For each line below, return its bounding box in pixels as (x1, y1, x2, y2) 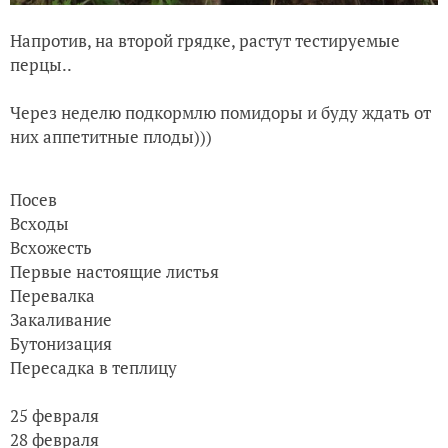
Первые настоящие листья (10, 259, 219, 283)
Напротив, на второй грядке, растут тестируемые (10, 28, 400, 52)
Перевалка (10, 283, 95, 307)
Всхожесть (10, 235, 92, 259)
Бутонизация (10, 331, 112, 355)
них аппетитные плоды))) (10, 124, 212, 148)
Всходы (10, 211, 69, 235)
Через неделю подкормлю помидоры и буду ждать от (10, 100, 431, 124)
